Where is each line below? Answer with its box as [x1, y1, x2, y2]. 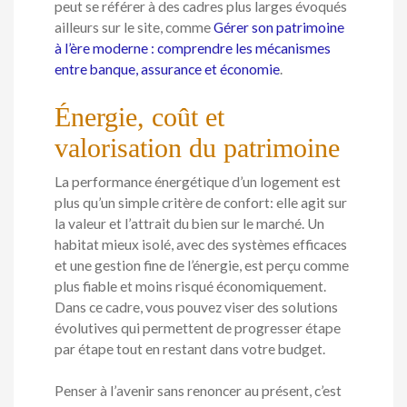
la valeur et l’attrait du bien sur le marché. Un [55, 214, 324, 232]
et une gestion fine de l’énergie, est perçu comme [55, 256, 349, 273]
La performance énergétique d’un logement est [55, 173, 341, 190]
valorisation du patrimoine [55, 132, 340, 163]
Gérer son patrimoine [213, 18, 344, 35]
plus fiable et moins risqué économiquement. [55, 277, 326, 294]
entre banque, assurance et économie [55, 60, 280, 77]
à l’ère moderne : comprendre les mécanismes [55, 39, 331, 56]
